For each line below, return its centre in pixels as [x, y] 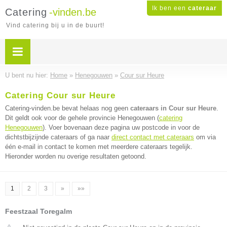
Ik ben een [170, 8]
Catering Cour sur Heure [60, 96]
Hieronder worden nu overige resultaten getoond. [76, 156]
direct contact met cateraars [153, 137]
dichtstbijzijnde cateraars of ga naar [58, 137]
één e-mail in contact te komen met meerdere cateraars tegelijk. [99, 147]
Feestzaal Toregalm [39, 211]
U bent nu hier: [28, 75]
